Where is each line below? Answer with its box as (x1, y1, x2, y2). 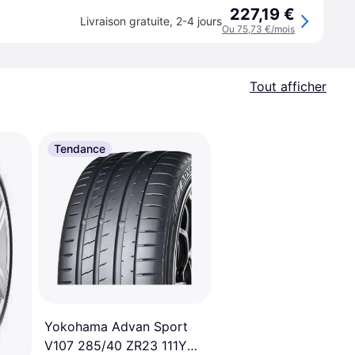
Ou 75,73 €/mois (222, 23, 295, 35)
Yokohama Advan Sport (44, 319, 188, 335)
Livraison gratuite (80, 14, 170, 28)
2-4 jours (176, 14, 222, 28)
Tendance (54, 142, 105, 155)
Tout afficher (250, 78, 326, 94)
